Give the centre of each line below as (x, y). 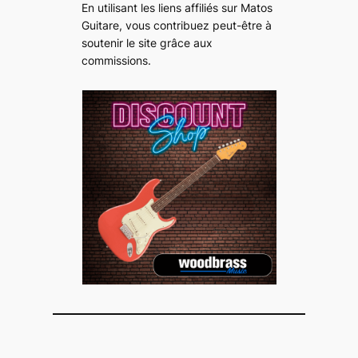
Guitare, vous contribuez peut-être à (177, 25)
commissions (115, 60)
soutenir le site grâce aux (147, 42)
